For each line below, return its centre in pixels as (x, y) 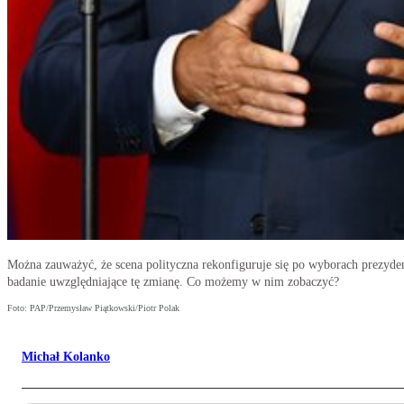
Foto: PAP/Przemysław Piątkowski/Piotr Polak (93, 308)
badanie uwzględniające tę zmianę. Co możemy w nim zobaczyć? (173, 282)
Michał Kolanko (66, 357)
